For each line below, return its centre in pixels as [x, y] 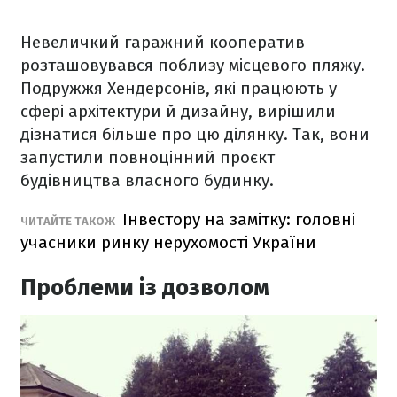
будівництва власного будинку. [147, 180]
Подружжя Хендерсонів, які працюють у [179, 88]
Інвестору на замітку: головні [239, 219]
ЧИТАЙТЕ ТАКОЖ [69, 221]
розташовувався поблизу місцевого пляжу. [193, 65]
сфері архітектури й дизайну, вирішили [178, 111]
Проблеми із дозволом [145, 288]
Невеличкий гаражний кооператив [163, 42]
